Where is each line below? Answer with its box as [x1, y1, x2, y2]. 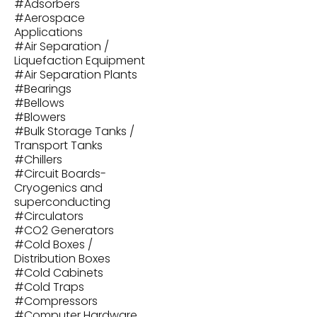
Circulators [24, 208, 83, 224]
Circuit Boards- [24, 166, 106, 182]
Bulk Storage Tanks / [24, 123, 134, 139]
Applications [14, 24, 83, 40]
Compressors [24, 293, 98, 309]
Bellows [24, 95, 64, 111]
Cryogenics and [14, 180, 103, 196]
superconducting [14, 194, 110, 210]
